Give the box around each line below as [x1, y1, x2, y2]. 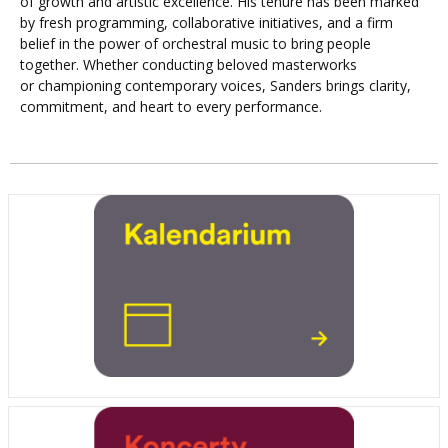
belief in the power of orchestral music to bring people [20, 34, 371, 54]
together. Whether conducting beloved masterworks [20, 55, 357, 75]
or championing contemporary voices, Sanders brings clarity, [20, 76, 411, 96]
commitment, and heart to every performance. [20, 97, 322, 117]
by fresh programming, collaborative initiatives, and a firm [20, 13, 393, 33]
